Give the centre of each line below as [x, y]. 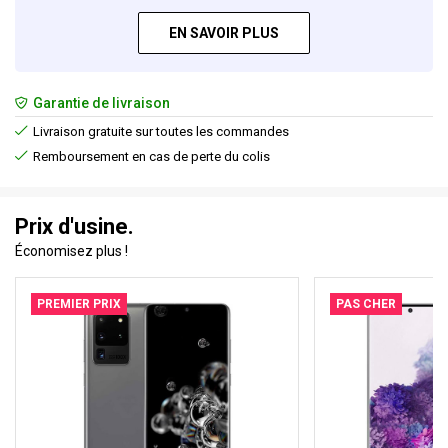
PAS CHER [365, 304]
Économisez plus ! [71, 251]
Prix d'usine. [74, 226]
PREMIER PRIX [79, 304]
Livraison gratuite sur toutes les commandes [159, 131]
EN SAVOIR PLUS [224, 33]
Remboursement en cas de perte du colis [150, 156]
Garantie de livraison [100, 103]
